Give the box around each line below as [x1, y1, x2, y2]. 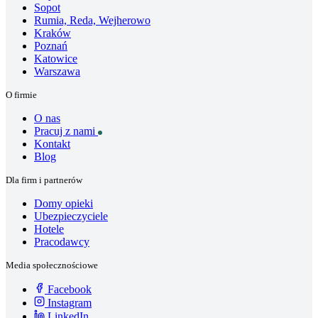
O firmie [6, 89, 37, 100]
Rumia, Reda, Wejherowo [34, 13, 150, 26]
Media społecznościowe [6, 259, 98, 270]
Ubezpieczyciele [34, 209, 108, 222]
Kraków [34, 26, 71, 39]
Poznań [34, 39, 67, 52]
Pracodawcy [34, 235, 89, 248]
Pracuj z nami [34, 124, 98, 137]
